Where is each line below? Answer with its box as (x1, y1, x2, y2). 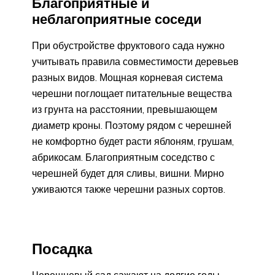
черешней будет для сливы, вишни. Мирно (32, 166, 224, 179)
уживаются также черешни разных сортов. (32, 182, 225, 195)
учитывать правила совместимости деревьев (32, 55, 239, 68)
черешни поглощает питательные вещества (32, 87, 232, 99)
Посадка (32, 239, 92, 258)
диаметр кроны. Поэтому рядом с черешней (32, 118, 231, 131)
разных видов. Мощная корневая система (32, 71, 223, 83)
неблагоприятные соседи (32, 10, 202, 28)
